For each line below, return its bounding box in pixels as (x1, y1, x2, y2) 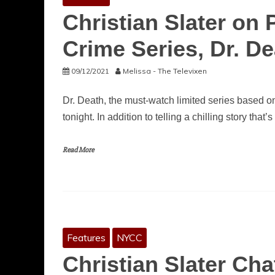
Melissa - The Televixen (123, 66, 207, 76)
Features (67, 231, 106, 244)
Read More (63, 145, 94, 155)
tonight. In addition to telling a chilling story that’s (63, 112, 273, 122)
